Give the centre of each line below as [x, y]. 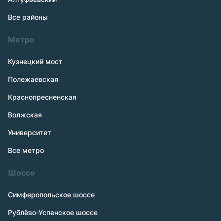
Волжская [25, 115]
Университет [30, 132]
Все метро [26, 150]
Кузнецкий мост [35, 61]
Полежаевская [33, 79]
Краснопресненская [42, 97]
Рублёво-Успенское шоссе [53, 212]
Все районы [28, 17]
